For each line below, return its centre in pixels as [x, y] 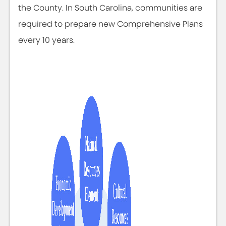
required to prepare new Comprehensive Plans [110, 24]
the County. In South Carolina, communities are [110, 8]
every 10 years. [46, 40]
